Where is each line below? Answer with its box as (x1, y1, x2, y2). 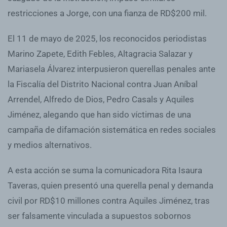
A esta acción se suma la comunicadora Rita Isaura (8, 165, 202, 175)
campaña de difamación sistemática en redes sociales (8, 124, 216, 135)
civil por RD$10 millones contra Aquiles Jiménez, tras (8, 195, 210, 206)
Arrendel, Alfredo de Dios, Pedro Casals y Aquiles (8, 94, 194, 104)
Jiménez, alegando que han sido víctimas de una (8, 109, 191, 120)
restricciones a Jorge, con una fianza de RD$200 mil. (8, 8, 207, 18)
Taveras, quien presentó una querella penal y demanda (8, 180, 213, 191)
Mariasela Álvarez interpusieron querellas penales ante (8, 63, 215, 74)
